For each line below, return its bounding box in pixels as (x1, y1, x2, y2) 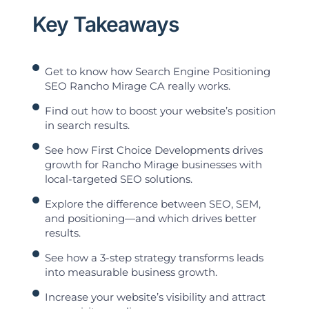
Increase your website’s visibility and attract (45, 290, 266, 304)
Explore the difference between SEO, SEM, (45, 197, 261, 211)
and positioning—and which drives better (45, 212, 257, 226)
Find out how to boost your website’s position (45, 104, 277, 118)
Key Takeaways (32, 12, 179, 37)
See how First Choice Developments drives (45, 143, 263, 157)
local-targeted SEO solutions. (45, 172, 193, 186)
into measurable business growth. (45, 266, 218, 279)
